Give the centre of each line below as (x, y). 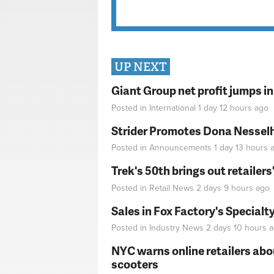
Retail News (172, 188)
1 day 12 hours (225, 108)
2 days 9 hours (225, 188)
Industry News (176, 228)
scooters (135, 264)
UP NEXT (141, 67)
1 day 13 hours (241, 148)
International (172, 108)
